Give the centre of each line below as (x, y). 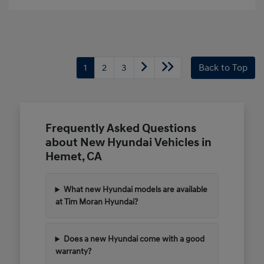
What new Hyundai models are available (136, 190)
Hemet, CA (73, 157)
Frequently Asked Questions (121, 129)
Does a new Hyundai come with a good (134, 239)
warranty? (73, 252)
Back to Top (223, 68)
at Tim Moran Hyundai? (96, 202)
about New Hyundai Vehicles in (128, 143)
